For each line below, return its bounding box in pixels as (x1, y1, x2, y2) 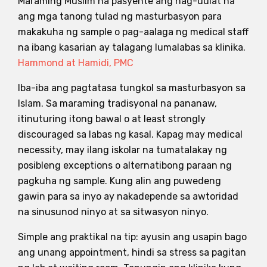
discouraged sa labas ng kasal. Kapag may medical (18, 128, 243, 140)
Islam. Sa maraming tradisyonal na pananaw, (18, 97, 217, 109)
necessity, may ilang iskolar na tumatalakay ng (18, 144, 227, 156)
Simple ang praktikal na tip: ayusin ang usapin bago (18, 231, 247, 243)
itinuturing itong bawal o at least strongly (18, 113, 206, 125)
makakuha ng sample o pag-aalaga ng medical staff (18, 26, 249, 38)
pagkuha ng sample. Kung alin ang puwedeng (18, 175, 221, 187)
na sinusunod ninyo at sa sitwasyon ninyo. (18, 206, 209, 218)
